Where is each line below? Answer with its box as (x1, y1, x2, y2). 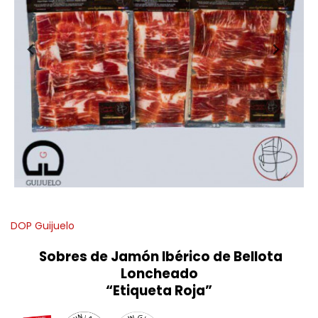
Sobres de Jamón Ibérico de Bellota (35, 247, 283, 266)
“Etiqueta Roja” (106, 281, 212, 300)
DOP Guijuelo (11, 219, 75, 233)
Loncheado (120, 264, 198, 283)
